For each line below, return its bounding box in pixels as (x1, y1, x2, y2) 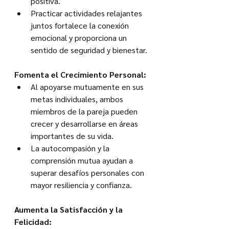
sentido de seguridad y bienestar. (31, 44, 147, 56)
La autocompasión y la (31, 143, 111, 154)
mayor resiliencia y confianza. (31, 179, 132, 191)
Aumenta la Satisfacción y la (14, 204, 125, 215)
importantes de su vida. (31, 130, 113, 142)
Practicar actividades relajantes (31, 8, 144, 19)
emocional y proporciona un (31, 32, 129, 43)
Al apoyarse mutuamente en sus (31, 81, 146, 93)
